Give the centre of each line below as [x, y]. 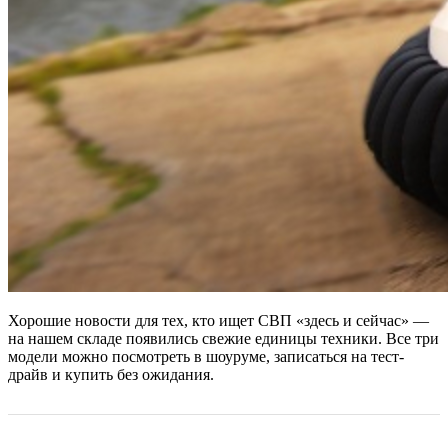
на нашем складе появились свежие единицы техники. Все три [223, 338]
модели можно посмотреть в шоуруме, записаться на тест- [206, 356]
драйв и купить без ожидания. [111, 374]
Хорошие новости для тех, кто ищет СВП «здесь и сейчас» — [218, 320]
